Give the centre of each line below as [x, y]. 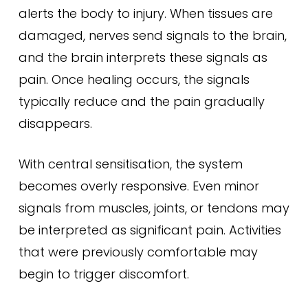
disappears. [55, 123]
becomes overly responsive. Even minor [139, 186]
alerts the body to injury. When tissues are [145, 13]
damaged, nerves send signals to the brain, [152, 35]
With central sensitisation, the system [130, 164]
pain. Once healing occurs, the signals [134, 79]
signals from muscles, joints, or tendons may [154, 208]
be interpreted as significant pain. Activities [150, 230]
